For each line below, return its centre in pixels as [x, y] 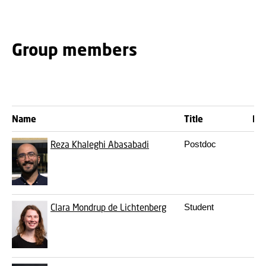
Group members [75, 49]
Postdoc [200, 144]
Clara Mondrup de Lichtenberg [108, 207]
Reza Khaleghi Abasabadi [100, 144]
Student [199, 207]
